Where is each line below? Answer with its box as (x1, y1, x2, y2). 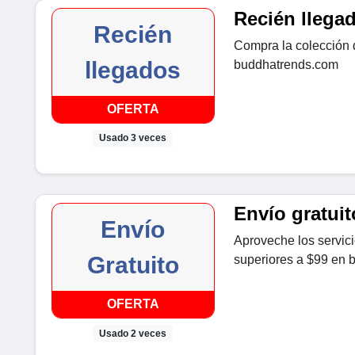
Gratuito (86, 252, 179, 279)
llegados (85, 57, 181, 84)
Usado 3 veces (99, 132, 167, 144)
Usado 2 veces (99, 327, 167, 339)
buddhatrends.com (233, 58, 338, 72)
